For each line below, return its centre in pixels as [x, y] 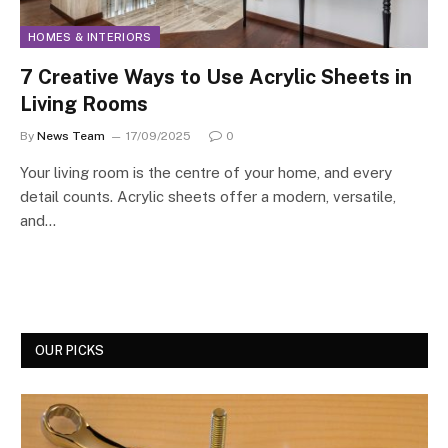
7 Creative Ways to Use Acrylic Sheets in [216, 76]
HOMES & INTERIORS [90, 36]
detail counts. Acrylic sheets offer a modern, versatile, [208, 196]
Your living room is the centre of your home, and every [206, 172]
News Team [71, 135]
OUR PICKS [70, 350]
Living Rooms [84, 103]
